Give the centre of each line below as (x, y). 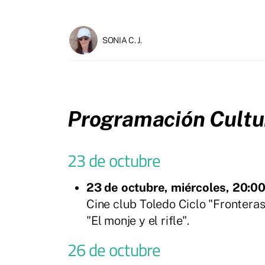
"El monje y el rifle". (138, 220)
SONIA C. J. (122, 40)
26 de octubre (114, 249)
